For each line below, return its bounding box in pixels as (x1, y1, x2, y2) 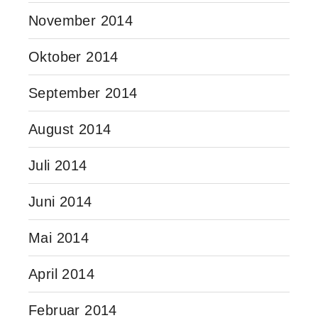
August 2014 (28, 121, 111, 137)
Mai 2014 (28, 229, 89, 246)
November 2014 (28, 12, 133, 28)
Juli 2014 (28, 157, 87, 173)
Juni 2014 (28, 193, 92, 209)
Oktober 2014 (28, 48, 119, 65)
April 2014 (28, 265, 94, 282)
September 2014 (28, 84, 138, 101)
